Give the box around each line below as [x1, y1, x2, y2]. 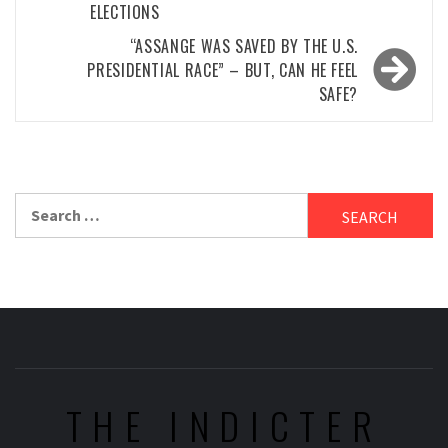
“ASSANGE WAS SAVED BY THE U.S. [129, 33, 358, 58]
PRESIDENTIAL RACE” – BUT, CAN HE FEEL [87, 57, 358, 82]
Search [14, 193, 64, 214]
